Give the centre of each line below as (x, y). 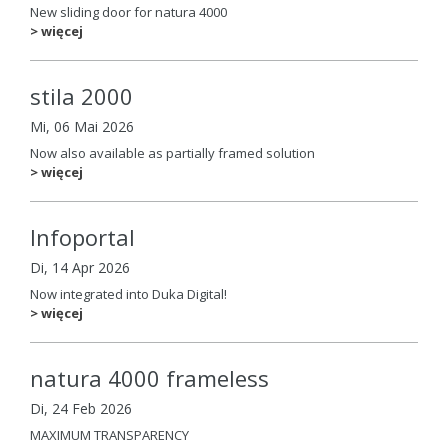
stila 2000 (81, 95)
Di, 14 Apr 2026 (80, 268)
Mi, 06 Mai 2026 (82, 127)
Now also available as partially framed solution (172, 152)
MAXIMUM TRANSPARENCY (109, 434)
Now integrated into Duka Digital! (128, 293)
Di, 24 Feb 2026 (81, 409)
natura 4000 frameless (149, 377)
